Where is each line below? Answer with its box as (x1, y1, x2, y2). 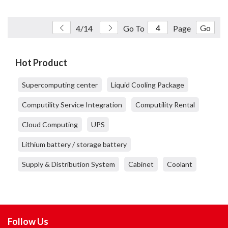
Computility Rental (135, 100, 195, 109)
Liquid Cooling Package (111, 80, 184, 90)
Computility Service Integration (22, 100, 122, 109)
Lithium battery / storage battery (22, 140, 127, 149)
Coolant (167, 160, 192, 169)
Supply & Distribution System (22, 160, 115, 169)
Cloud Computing (22, 120, 78, 129)
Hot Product (15, 57, 67, 69)
